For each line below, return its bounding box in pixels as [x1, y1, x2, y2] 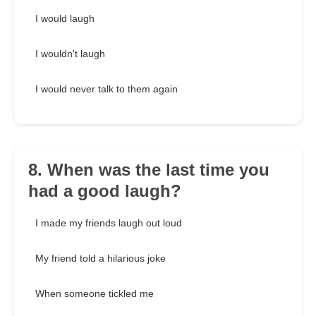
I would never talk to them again [35, 83, 178, 95]
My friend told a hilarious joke [35, 253, 166, 265]
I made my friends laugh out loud [35, 217, 182, 229]
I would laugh [35, 13, 95, 25]
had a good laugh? [28, 181, 181, 201]
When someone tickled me [35, 288, 154, 300]
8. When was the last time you [28, 160, 269, 180]
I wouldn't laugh [35, 48, 105, 60]
